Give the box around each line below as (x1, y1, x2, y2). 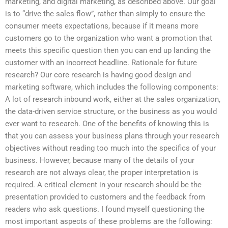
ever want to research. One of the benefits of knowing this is (5, 119, 209, 128)
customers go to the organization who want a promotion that (5, 33, 212, 43)
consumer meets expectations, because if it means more (5, 21, 198, 31)
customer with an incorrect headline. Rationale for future (5, 58, 197, 67)
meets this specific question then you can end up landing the (5, 45, 211, 55)
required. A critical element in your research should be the (5, 180, 202, 189)
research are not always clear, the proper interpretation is (5, 167, 198, 177)
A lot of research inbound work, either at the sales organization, (5, 94, 220, 104)
